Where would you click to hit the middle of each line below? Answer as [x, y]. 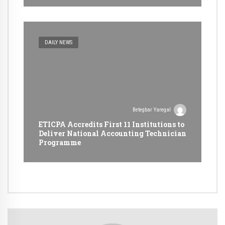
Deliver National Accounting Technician [113, 133]
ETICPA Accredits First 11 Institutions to [111, 124]
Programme [60, 142]
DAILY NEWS [59, 42]
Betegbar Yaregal [152, 109]
